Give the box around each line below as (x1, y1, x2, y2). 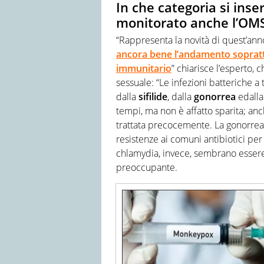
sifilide (138, 90, 167, 104)
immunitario (116, 62, 171, 75)
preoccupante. (116, 161, 177, 174)
